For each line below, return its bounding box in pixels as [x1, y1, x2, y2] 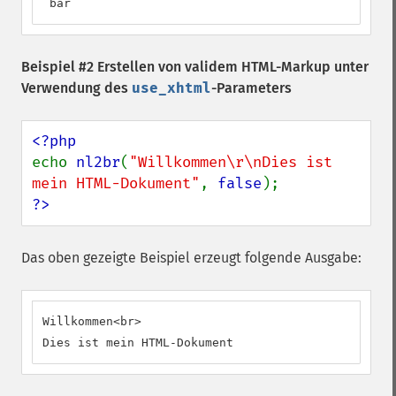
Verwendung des [21, 80, 132, 96]
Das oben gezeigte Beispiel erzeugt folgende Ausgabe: [21, 249, 362, 266]
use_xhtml [132, 80, 211, 96]
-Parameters [211, 80, 292, 96]
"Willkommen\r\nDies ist [129, 153, 332, 171]
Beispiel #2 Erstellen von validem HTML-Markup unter [21, 58, 369, 75]
